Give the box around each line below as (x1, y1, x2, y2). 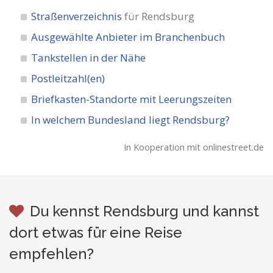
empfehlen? (9, 245, 94, 263)
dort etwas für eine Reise (9, 224, 182, 241)
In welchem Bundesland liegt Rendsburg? (31, 113, 230, 127)
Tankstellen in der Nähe (31, 51, 146, 65)
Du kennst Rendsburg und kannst (30, 202, 259, 220)
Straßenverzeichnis (31, 9, 122, 23)
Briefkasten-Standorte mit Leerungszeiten (31, 92, 232, 106)
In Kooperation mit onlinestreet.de (124, 141, 264, 153)
